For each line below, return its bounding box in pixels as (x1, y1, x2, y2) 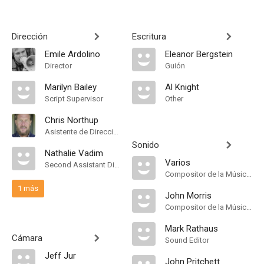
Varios (165, 157, 190, 168)
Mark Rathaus (165, 223, 218, 234)
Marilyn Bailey (45, 82, 97, 93)
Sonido (132, 140, 159, 150)
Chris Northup (45, 115, 98, 126)
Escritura (132, 31, 166, 42)
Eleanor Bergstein (165, 49, 233, 60)
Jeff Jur (45, 250, 76, 261)
